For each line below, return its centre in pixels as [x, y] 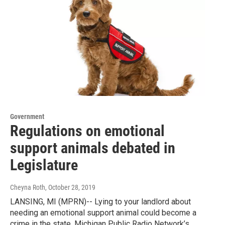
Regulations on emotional [87, 131]
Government [27, 116]
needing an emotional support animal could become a [103, 212]
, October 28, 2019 [70, 187]
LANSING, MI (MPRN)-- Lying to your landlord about [100, 201]
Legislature [44, 165]
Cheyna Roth [28, 187]
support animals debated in [93, 148]
